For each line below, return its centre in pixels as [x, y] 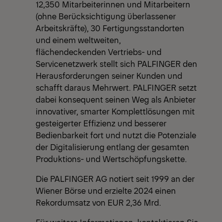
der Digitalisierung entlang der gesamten [112, 147]
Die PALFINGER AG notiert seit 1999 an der [115, 179]
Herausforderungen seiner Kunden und [109, 76]
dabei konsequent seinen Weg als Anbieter [116, 99]
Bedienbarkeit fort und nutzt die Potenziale [116, 135]
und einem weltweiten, [78, 40]
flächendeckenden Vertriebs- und [99, 52]
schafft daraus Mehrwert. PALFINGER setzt [116, 87]
